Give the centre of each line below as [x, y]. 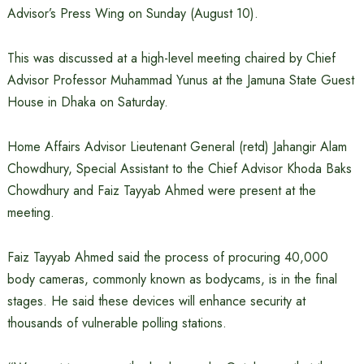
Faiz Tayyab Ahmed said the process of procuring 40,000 [167, 257]
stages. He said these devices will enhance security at [156, 301]
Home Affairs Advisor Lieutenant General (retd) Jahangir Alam [177, 147]
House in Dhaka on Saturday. [87, 102]
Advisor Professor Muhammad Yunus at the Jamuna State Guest [180, 80]
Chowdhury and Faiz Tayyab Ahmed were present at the [161, 191]
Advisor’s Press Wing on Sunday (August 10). [132, 13]
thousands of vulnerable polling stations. [117, 323]
